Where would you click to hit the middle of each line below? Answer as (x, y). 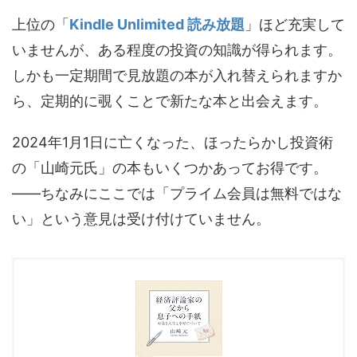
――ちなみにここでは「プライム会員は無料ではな (177, 194)
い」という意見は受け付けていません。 (141, 219)
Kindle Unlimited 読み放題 (157, 25)
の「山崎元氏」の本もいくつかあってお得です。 (170, 168)
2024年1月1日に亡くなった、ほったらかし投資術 (173, 143)
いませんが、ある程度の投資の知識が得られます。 (177, 50)
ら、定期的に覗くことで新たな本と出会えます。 (170, 101)
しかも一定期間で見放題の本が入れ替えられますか (177, 76)
